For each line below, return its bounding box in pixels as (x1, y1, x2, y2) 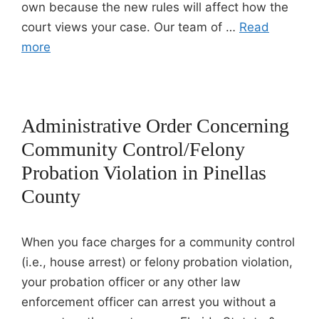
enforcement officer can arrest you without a (21, 295, 276, 309)
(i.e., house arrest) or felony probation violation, (21, 255, 293, 269)
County (21, 185, 80, 207)
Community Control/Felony (21, 138, 245, 160)
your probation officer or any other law (21, 275, 241, 289)
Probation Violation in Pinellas (21, 162, 266, 184)
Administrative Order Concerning (21, 115, 289, 137)
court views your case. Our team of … (21, 20, 239, 34)
